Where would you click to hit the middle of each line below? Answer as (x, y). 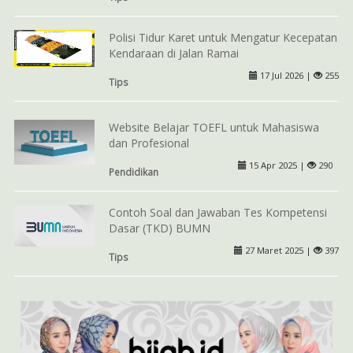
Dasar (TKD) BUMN (159, 228)
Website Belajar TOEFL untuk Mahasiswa (214, 127)
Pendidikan (133, 171)
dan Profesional (149, 143)
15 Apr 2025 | (277, 165)
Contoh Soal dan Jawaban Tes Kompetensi (217, 212)
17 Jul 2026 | (286, 75)
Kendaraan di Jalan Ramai (173, 53)
